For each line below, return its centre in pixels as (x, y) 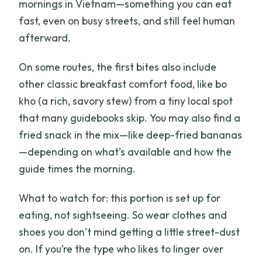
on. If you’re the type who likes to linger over (121, 249)
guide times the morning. (77, 169)
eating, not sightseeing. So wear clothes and (123, 215)
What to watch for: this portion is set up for (120, 198)
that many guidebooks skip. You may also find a (130, 118)
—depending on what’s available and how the (125, 152)
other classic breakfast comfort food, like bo (123, 84)
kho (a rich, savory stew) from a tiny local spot (126, 101)
